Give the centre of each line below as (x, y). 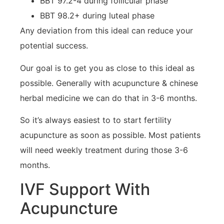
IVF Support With (85, 189)
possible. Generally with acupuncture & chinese (109, 83)
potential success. (54, 46)
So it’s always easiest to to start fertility (96, 120)
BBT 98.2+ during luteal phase (97, 16)
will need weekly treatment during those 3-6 (104, 150)
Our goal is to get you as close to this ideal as (107, 68)
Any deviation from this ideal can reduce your (106, 31)
